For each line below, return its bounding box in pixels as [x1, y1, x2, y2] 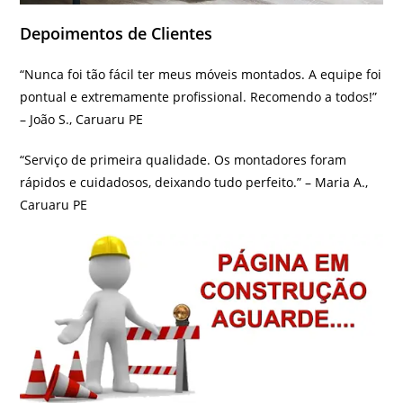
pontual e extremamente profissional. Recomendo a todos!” [20, 88, 378, 106]
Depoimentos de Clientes [20, 22, 213, 45]
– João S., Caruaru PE [20, 111, 144, 129]
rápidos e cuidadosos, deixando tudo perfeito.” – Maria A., [20, 174, 369, 192]
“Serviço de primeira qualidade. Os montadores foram [20, 151, 347, 169]
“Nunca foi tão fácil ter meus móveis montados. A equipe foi [20, 66, 382, 84]
